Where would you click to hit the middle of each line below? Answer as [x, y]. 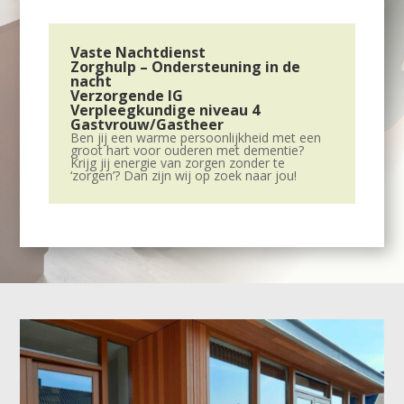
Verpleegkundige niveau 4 [165, 110]
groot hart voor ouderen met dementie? [188, 150]
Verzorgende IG [127, 95]
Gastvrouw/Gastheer [147, 124]
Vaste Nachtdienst [138, 52]
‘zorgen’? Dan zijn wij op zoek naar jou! [184, 175]
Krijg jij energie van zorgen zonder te [178, 162]
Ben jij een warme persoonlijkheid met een [196, 137]
